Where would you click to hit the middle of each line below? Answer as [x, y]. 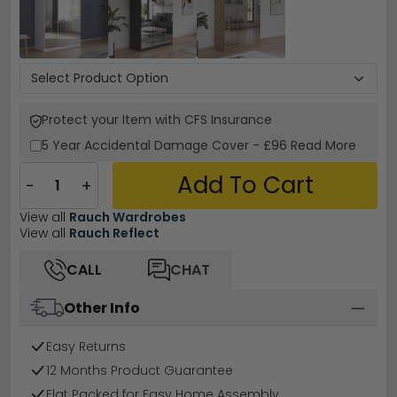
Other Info [102, 308]
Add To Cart [245, 185]
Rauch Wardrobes [128, 217]
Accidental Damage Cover [168, 145]
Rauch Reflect [114, 233]
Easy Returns [86, 347]
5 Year [63, 145]
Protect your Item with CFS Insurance [157, 120]
